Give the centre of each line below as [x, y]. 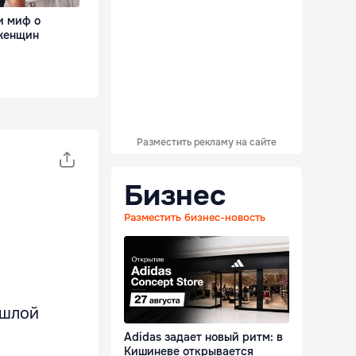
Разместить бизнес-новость [195, 218]
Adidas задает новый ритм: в [203, 337]
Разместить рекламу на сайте [207, 143]
